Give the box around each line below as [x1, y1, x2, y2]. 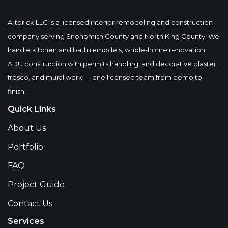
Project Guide [8, 180, 65, 189]
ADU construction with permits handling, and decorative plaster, [8, 60, 218, 68]
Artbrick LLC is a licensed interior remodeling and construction [8, 18, 213, 26]
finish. [8, 87, 26, 95]
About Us [8, 123, 46, 133]
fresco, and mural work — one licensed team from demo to [8, 73, 202, 81]
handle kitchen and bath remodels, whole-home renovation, [8, 46, 207, 54]
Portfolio [8, 142, 43, 152]
